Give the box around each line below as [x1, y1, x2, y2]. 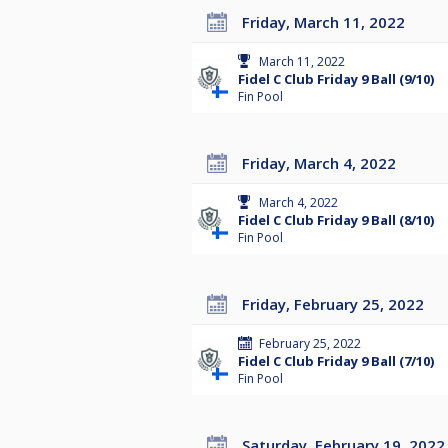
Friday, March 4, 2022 [250, 153, 396, 174]
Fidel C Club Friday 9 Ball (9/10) [238, 70, 434, 89]
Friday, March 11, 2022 [250, 12, 405, 33]
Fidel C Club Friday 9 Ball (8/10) [238, 211, 434, 230]
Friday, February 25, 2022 [250, 294, 424, 315]
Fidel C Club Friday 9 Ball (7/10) [238, 352, 434, 371]
